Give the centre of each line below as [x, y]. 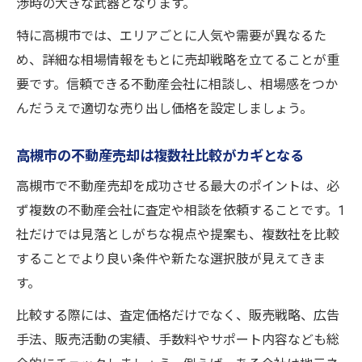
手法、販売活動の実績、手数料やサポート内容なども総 [178, 339]
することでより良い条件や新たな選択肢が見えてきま [171, 259]
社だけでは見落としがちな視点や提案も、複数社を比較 [178, 234]
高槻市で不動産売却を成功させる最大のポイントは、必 [178, 186]
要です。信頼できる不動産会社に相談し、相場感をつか [177, 84]
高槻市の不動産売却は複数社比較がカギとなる [160, 156]
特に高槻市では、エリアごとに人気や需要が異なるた [171, 36]
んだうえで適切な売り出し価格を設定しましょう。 [164, 108]
